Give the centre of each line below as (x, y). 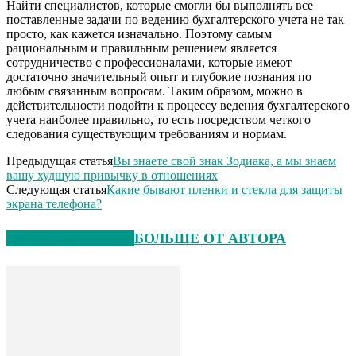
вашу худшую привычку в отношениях (112, 175)
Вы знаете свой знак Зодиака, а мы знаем (224, 161)
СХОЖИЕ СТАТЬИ (70, 238)
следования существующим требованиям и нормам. (147, 133)
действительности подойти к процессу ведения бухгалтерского (178, 105)
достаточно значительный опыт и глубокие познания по (159, 76)
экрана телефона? (54, 203)
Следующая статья (56, 189)
